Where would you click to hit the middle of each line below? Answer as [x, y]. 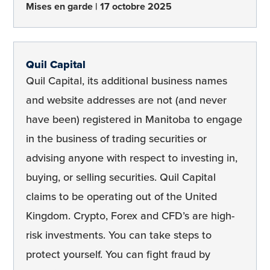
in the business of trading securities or [116, 138]
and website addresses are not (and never [126, 100]
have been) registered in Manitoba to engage [134, 119]
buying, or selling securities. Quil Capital [121, 177]
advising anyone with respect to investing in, [132, 158]
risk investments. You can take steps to [119, 235]
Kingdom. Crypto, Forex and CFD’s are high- [130, 215]
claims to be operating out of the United [121, 196]
